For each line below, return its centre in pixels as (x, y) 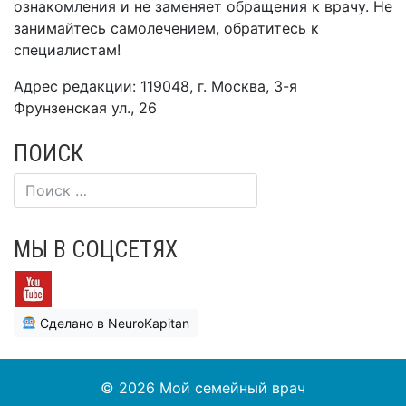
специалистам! (67, 50)
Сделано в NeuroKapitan (112, 323)
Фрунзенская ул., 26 (85, 108)
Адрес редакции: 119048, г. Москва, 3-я (155, 86)
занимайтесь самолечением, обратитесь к (166, 28)
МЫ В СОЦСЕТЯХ (96, 249)
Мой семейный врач (232, 388)
